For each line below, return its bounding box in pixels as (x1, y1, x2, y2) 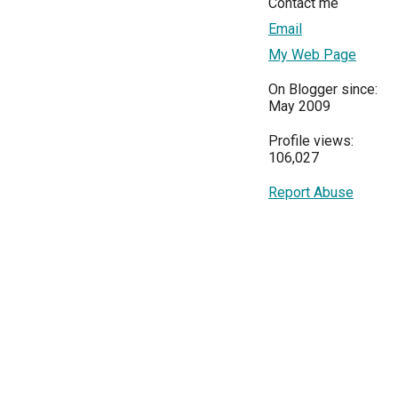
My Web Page (268, 45, 356, 63)
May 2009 (268, 97, 330, 115)
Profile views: (268, 131, 354, 149)
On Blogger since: (268, 80, 378, 98)
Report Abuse (268, 183, 354, 201)
